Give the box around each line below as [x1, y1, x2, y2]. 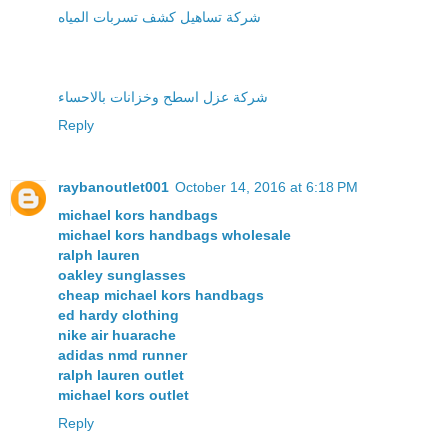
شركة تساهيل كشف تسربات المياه [58, 8, 261, 25]
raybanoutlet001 [58, 178, 169, 195]
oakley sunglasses [58, 266, 186, 283]
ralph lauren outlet [58, 366, 184, 383]
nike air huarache [58, 326, 176, 343]
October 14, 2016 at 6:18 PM [175, 178, 358, 195]
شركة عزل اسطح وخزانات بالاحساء [58, 88, 268, 105]
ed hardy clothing [58, 306, 179, 323]
